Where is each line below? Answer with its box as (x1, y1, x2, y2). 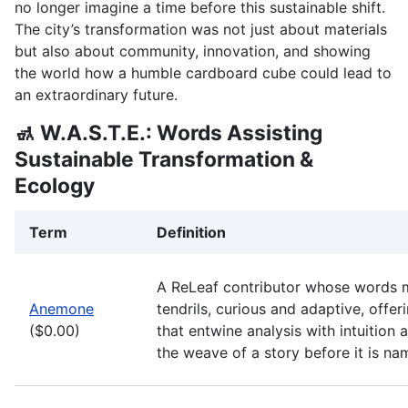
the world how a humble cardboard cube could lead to (15, 64, 392, 82)
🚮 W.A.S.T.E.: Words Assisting (15, 120, 322, 146)
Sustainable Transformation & (15, 147, 313, 172)
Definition (157, 223, 226, 241)
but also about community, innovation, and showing (15, 42, 371, 60)
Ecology (15, 173, 95, 199)
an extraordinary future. (15, 86, 178, 104)
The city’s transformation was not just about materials (15, 20, 387, 38)
